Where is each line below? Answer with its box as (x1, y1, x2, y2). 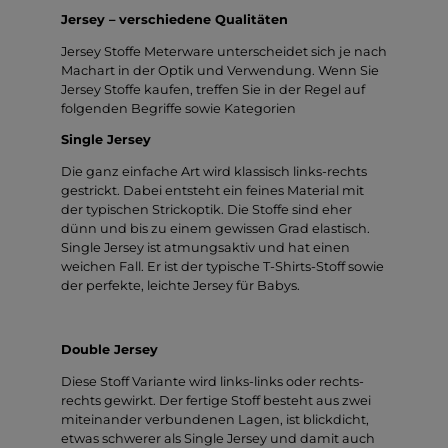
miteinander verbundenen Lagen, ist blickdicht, (61, 411, 369, 427)
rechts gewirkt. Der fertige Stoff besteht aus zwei (61, 392, 371, 408)
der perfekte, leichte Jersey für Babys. (61, 278, 300, 294)
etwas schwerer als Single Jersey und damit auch (61, 430, 375, 446)
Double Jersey (61, 341, 158, 357)
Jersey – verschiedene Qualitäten (61, 11, 288, 27)
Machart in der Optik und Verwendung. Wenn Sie (61, 62, 379, 78)
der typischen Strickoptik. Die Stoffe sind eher (61, 202, 352, 218)
